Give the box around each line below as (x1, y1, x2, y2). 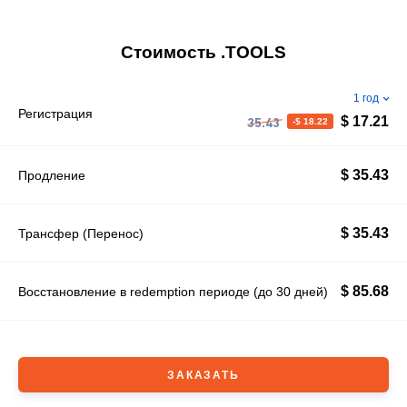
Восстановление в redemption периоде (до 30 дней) (18, 283, 328, 299)
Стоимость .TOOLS (121, 42, 286, 62)
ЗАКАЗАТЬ (167, 369, 240, 382)
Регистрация (18, 106, 93, 122)
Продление (18, 167, 85, 183)
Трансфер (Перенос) (18, 225, 144, 241)
